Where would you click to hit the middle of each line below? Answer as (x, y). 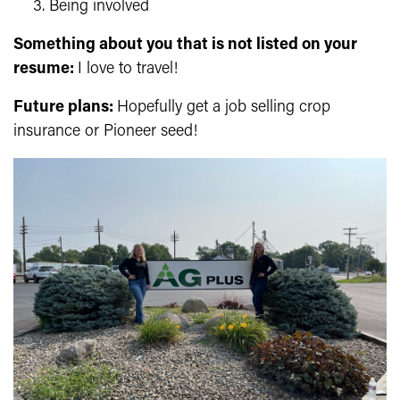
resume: (46, 69)
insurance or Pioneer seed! (105, 131)
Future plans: (65, 107)
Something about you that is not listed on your (185, 45)
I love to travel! (128, 69)
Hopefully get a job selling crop (224, 107)
